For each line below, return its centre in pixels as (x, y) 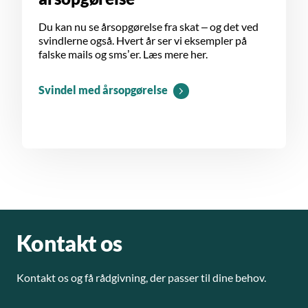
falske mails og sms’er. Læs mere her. (123, 54)
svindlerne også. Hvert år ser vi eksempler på (143, 41)
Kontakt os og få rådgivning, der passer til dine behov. (141, 278)
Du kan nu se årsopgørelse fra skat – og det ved (148, 27)
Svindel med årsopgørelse (103, 90)
